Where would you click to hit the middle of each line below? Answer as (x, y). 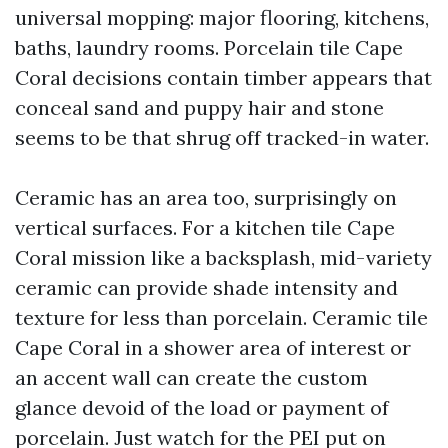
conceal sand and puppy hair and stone (199, 107)
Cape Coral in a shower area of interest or (213, 347)
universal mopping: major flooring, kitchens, (222, 17)
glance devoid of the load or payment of (202, 407)
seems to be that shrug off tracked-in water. (222, 137)
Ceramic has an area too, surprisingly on (206, 197)
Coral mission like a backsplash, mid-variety (223, 257)
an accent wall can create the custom (191, 377)
